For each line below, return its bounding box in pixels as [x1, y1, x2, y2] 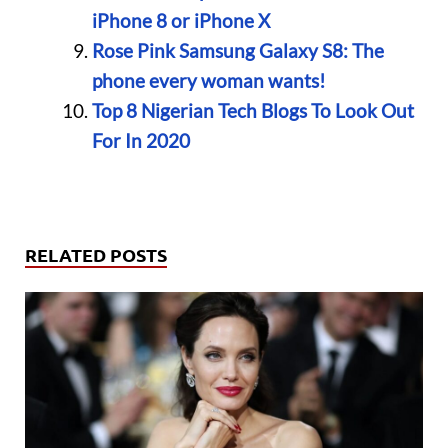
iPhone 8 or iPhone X [91, 8, 270, 32]
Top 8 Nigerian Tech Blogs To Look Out [91, 98, 414, 122]
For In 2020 [91, 128, 190, 152]
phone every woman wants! [91, 68, 326, 92]
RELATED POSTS [25, 243, 167, 267]
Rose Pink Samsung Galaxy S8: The [91, 38, 384, 62]
